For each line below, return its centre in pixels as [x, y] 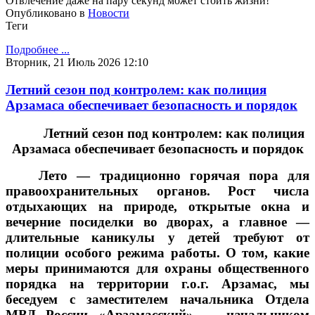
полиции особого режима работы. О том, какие [157, 253]
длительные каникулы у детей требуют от [157, 238]
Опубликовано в [45, 13]
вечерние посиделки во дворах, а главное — [157, 222]
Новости [109, 13]
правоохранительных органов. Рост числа [157, 191]
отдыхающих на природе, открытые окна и [157, 207]
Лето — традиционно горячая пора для [174, 176]
